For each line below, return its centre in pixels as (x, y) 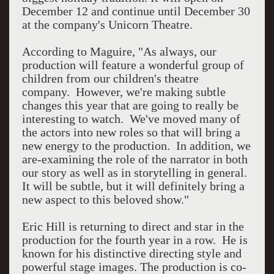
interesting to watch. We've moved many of (131, 119)
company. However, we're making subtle (124, 92)
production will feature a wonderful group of (133, 65)
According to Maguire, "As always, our (119, 51)
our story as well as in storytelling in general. (136, 172)
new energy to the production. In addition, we (136, 146)
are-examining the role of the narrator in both (135, 159)
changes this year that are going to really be (130, 105)
